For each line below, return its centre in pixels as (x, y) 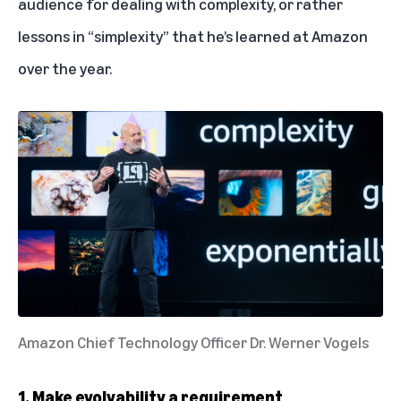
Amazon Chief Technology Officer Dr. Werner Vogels (193, 341)
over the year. (65, 68)
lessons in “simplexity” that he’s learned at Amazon (193, 36)
